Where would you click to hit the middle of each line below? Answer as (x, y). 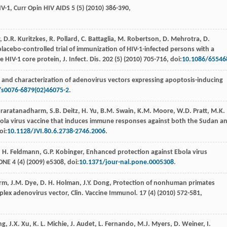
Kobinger (69, 153)
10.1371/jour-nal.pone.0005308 (126, 163)
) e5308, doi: (61, 163)
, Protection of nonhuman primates (162, 183)
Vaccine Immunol (110, 194)
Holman (68, 183)
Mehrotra (185, 40)
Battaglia (101, 40)
